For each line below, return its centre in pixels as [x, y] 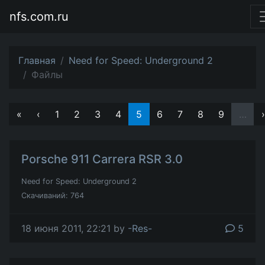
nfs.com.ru [39, 17]
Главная [37, 60]
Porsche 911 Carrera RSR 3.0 [102, 159]
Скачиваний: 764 [53, 195]
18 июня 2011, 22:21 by [75, 228]
